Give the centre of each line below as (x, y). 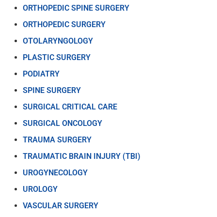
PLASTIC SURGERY (57, 57)
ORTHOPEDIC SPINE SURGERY (76, 8)
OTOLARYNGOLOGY (58, 41)
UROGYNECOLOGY (55, 172)
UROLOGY (40, 189)
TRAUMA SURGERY (57, 139)
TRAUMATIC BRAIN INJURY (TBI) (82, 156)
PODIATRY (41, 74)
